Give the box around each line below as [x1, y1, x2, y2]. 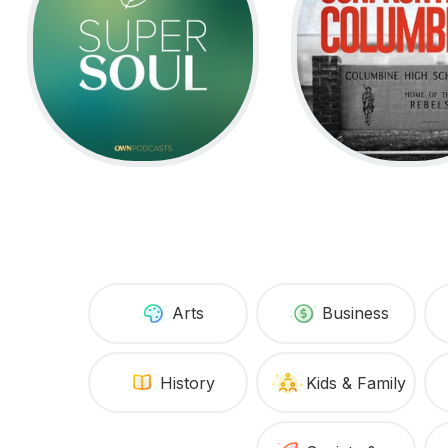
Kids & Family [305, 372, 406, 393]
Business [322, 303, 390, 324]
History [160, 372, 216, 393]
